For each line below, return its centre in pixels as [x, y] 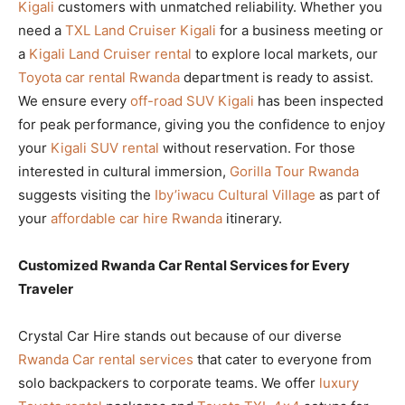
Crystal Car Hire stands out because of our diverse [180, 335]
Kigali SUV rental [105, 147]
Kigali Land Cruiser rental [110, 53]
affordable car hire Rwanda [137, 218]
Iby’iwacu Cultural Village [235, 194]
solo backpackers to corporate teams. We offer [169, 382]
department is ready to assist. [277, 77]
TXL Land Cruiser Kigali [141, 30]
